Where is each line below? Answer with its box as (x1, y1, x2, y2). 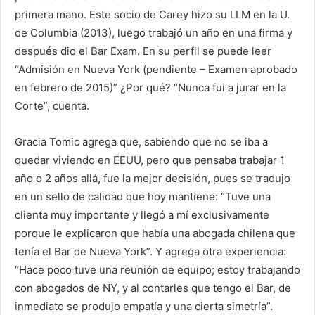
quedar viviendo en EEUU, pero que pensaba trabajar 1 (15, 153, 285, 167)
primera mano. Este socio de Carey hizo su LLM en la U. (15, 7, 290, 21)
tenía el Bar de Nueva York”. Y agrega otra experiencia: (15, 244, 286, 258)
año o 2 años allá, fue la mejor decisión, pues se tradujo (15, 171, 290, 185)
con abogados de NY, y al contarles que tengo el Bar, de (15, 281, 291, 295)
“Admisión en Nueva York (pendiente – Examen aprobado (15, 62, 297, 76)
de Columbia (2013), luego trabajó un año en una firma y (15, 25, 292, 39)
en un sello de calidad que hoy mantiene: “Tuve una (15, 189, 271, 203)
